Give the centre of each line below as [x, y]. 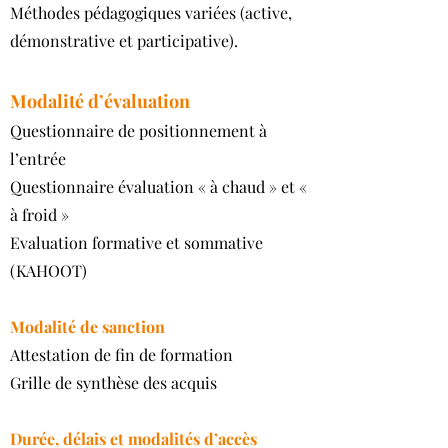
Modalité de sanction [89, 326]
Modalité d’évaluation [100, 101]
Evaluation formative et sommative [136, 242]
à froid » [39, 214]
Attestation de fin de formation [121, 354]
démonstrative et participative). [124, 40]
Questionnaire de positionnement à [138, 130]
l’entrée [38, 158]
